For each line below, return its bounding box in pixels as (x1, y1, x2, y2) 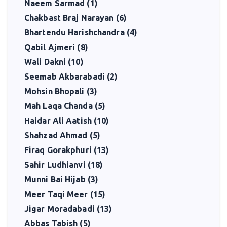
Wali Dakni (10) (24, 57, 84, 66)
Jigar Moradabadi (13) (24, 204, 112, 213)
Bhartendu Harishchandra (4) (24, 28, 138, 37)
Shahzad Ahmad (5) (24, 131, 100, 140)
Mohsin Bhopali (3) (24, 87, 98, 96)
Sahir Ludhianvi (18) (24, 160, 103, 169)
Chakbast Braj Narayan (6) (24, 13, 127, 22)
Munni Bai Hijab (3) (24, 175, 99, 184)
